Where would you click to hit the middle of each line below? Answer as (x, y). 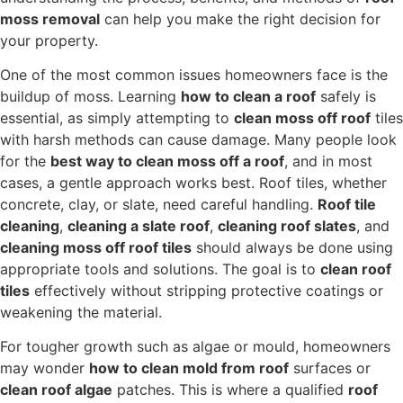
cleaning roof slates (287, 225)
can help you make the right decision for (240, 18)
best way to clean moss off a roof (167, 161)
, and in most (328, 161)
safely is (346, 96)
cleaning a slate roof (139, 225)
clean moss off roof (302, 117)
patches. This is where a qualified (230, 390)
